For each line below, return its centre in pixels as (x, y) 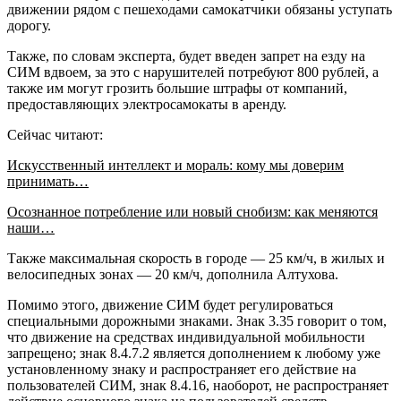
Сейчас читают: (55, 134)
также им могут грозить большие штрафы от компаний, (177, 88)
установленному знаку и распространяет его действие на (182, 369)
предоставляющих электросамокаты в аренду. (147, 104)
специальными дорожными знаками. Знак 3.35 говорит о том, (197, 320)
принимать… (48, 181)
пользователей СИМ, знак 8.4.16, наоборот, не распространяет (198, 385)
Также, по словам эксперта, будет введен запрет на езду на (186, 55)
